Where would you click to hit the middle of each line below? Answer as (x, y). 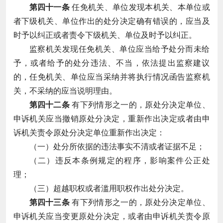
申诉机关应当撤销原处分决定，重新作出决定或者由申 (111, 118)
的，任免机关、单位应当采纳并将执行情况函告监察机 (111, 77)
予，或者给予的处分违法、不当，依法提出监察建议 (111, 63)
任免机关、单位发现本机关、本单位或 (140, 7)
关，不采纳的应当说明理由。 (65, 91)
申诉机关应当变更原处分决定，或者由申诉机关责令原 (111, 216)
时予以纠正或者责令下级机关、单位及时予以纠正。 (105, 35)
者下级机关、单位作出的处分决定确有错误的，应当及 (111, 21)
